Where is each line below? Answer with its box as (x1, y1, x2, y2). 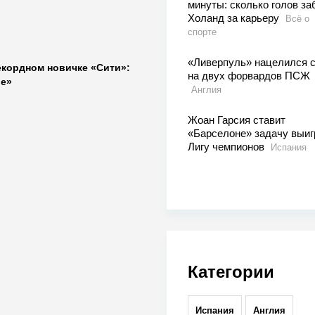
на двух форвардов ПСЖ (187, 69, 310, 82)
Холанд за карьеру (187, 11, 282, 24)
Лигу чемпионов (187, 140, 267, 153)
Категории (187, 262, 274, 281)
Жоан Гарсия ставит (187, 113, 285, 126)
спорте (187, 26, 217, 37)
